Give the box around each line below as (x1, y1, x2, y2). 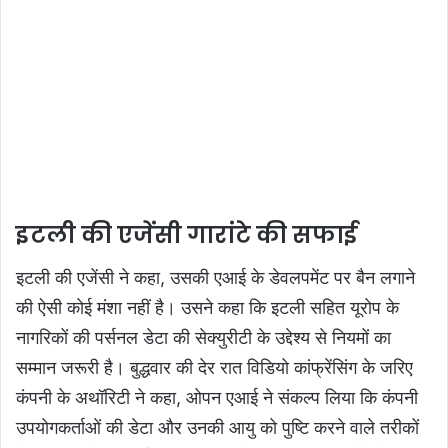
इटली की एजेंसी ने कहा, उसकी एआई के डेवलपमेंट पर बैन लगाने (16, 266, 415, 288)
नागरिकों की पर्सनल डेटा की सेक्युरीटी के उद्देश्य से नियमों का (16, 326, 391, 348)
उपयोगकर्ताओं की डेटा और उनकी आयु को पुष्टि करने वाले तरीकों (16, 416, 419, 438)
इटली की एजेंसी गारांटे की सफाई (16, 219, 357, 252)
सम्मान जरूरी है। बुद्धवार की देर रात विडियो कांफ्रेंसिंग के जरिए (16, 356, 413, 378)
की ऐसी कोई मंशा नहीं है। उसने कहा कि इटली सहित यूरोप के (16, 296, 399, 318)
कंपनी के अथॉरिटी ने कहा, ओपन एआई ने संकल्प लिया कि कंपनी (16, 386, 418, 408)
